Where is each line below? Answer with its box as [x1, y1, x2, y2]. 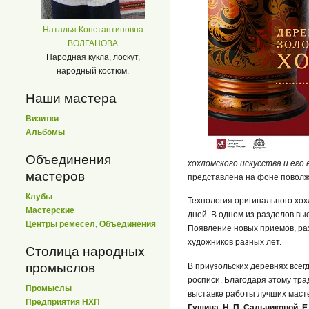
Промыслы [26, 283, 72, 294]
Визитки [26, 113, 59, 123]
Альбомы [26, 127, 65, 137]
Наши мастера [26, 90, 117, 106]
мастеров [26, 168, 85, 183]
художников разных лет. [188, 237, 281, 248]
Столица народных [26, 243, 145, 259]
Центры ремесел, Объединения [26, 219, 156, 229]
